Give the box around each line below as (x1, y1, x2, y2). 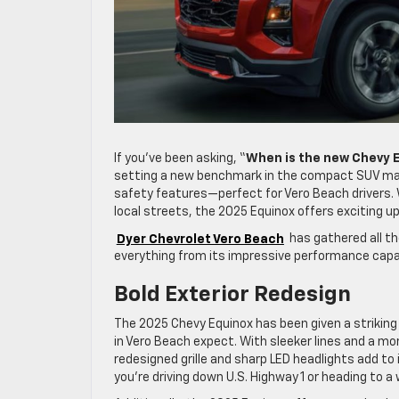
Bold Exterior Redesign (114, 284, 351, 306)
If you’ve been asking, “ (114, 152, 246, 166)
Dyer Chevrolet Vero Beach (116, 232, 284, 246)
